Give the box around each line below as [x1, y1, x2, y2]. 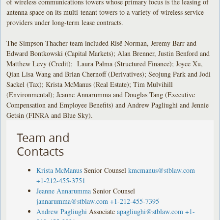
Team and [17, 129, 70, 145]
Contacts [17, 143, 64, 159]
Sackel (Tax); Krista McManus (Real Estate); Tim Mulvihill [6, 79, 173, 89]
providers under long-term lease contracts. [6, 17, 124, 27]
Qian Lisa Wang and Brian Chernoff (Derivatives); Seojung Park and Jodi [6, 69, 211, 79]
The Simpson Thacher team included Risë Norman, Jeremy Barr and [6, 38, 197, 48]
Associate [89, 206, 115, 216]
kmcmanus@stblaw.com [128, 165, 195, 175]
